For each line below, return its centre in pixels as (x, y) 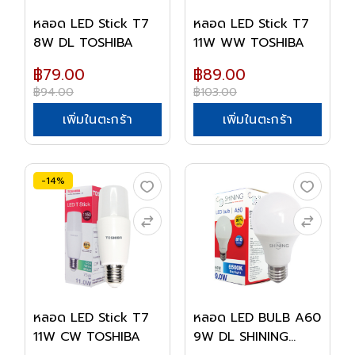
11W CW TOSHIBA (87, 337)
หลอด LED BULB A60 (257, 318)
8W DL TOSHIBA (83, 43)
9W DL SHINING (241, 337)
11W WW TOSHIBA (249, 43)
